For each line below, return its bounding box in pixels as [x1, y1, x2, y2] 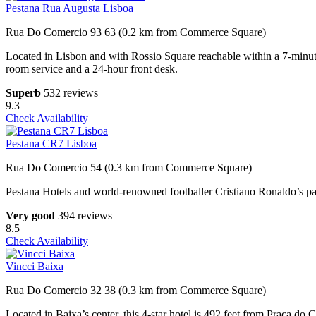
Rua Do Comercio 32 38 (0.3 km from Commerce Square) [6, 284, 266, 297]
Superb [6, 87, 41, 99]
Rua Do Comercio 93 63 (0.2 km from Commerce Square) [6, 26, 266, 39]
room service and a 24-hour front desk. [6, 63, 178, 75]
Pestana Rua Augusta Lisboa [6, 2, 133, 15]
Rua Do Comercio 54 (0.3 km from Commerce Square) [6, 162, 252, 174]
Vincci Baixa [6, 260, 63, 273]
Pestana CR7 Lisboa [6, 138, 97, 150]
